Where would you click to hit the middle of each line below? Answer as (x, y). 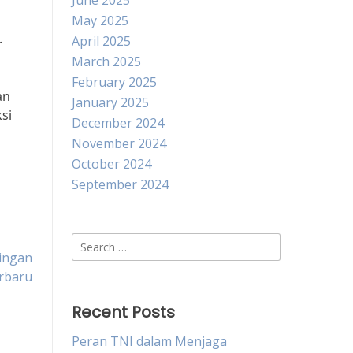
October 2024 (111, 164)
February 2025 (114, 82)
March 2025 (106, 61)
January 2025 (110, 102)
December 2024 (118, 123)
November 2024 (119, 143)
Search (91, 242)
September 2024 (120, 184)
